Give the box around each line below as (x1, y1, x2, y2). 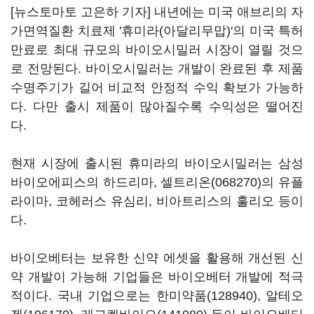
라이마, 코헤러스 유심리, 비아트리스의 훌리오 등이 (11, 194, 303, 208)
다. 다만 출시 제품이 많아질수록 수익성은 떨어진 (11, 100, 303, 114)
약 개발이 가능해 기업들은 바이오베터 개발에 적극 (11, 270, 303, 284)
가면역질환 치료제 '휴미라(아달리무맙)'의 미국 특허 (11, 24, 303, 38)
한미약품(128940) (156, 289, 257, 303)
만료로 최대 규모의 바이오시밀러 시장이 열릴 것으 (11, 43, 303, 57)
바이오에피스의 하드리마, (11, 175, 161, 189)
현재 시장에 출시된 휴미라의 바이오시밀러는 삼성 (11, 156, 303, 170)
